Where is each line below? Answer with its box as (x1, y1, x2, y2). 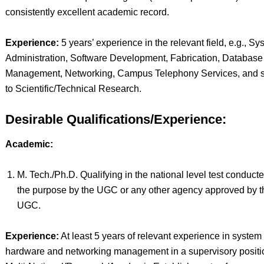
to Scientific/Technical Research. (5, 84, 141, 94)
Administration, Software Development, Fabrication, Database (5, 53, 263, 63)
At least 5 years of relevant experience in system (58, 231, 262, 241)
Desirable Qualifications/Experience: (5, 112, 226, 127)
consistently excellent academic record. (5, 7, 169, 17)
